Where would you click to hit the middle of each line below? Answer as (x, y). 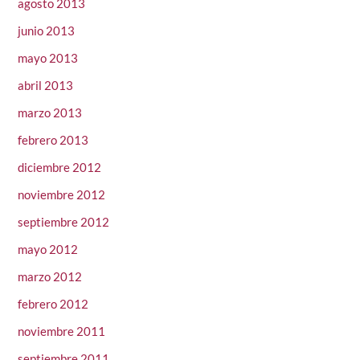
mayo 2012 (48, 250)
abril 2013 (46, 86)
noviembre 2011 (62, 331)
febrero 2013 (53, 140)
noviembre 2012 (62, 195)
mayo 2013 (48, 58)
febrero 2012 (53, 304)
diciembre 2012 (60, 168)
